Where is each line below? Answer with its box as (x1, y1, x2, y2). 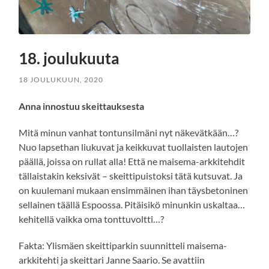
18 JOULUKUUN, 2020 (19, 75, 104, 85)
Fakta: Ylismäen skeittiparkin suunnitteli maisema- (19, 240, 228, 252)
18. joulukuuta (19, 49, 120, 68)
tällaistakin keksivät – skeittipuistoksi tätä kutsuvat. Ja (19, 170, 243, 182)
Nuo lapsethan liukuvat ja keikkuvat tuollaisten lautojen (19, 141, 249, 153)
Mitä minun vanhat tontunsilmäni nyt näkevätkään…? (19, 127, 239, 139)
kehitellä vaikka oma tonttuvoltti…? (19, 213, 165, 225)
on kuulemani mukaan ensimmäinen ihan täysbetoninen (19, 184, 249, 196)
